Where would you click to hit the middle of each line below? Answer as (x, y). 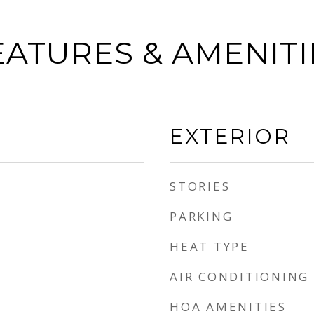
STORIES (200, 186)
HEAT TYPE (210, 246)
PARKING (202, 216)
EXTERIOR (230, 136)
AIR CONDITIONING (239, 277)
